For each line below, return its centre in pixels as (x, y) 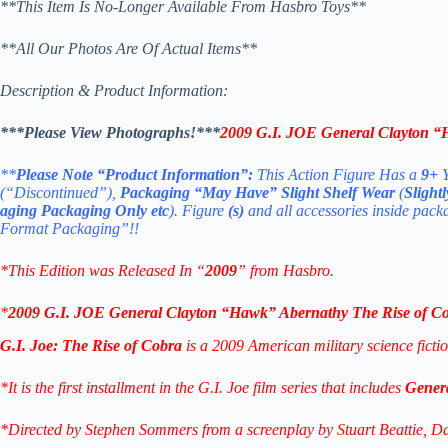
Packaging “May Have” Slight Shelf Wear (257, 192)
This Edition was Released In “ (106, 270)
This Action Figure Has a (337, 174)
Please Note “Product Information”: (134, 174)
